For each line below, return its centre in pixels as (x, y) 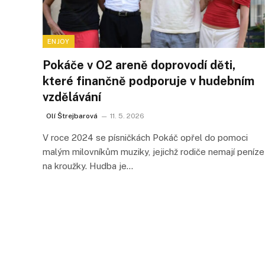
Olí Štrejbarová (72, 116)
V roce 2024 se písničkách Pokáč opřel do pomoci (145, 137)
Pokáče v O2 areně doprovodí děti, (139, 65)
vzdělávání (72, 97)
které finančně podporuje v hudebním (148, 81)
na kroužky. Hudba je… (88, 166)
